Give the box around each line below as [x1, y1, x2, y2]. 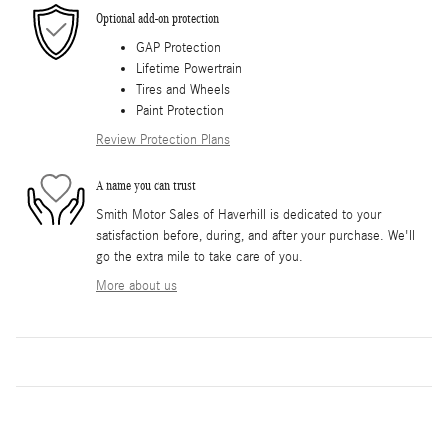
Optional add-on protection [96, 11, 219, 27]
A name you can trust [96, 178, 196, 194]
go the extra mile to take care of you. [96, 248, 303, 265]
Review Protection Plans [96, 131, 230, 148]
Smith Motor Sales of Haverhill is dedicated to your [96, 206, 381, 223]
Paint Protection [136, 102, 224, 119]
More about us [96, 277, 177, 294]
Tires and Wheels [136, 81, 230, 98]
